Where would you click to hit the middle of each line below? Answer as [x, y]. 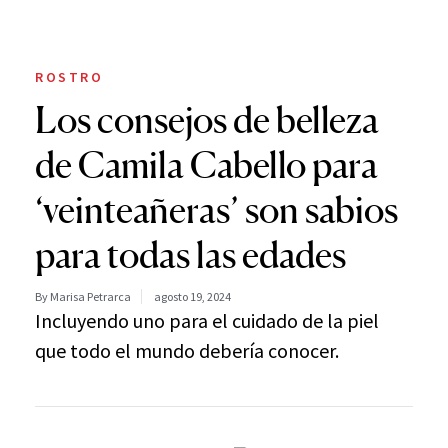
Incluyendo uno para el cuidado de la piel [207, 320]
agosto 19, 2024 [192, 296]
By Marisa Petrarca [83, 296]
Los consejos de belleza [207, 119]
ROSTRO [69, 76]
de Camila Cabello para [206, 164]
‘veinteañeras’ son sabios [216, 209]
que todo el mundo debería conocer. [187, 350]
